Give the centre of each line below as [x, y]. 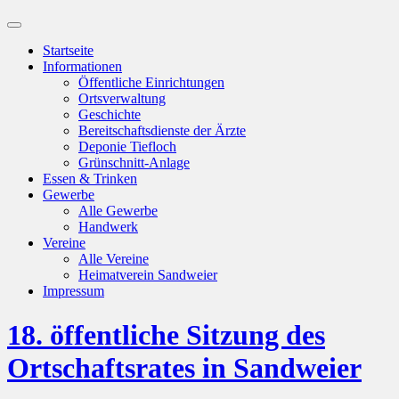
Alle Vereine [114, 259]
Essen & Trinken [90, 179]
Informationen [82, 67]
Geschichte [110, 115]
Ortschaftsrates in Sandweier [184, 367]
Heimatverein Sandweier [148, 275]
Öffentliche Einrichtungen [151, 83]
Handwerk [108, 227]
